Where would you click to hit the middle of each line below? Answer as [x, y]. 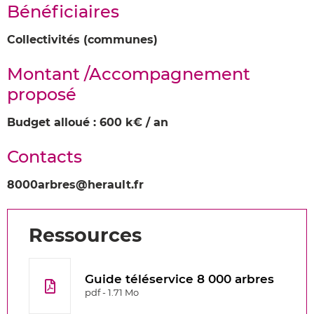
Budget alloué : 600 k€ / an [88, 122]
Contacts [45, 157]
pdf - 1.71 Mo [112, 292]
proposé [42, 94]
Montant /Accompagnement [129, 74]
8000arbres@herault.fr [75, 185]
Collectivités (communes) [82, 40]
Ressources [85, 235]
